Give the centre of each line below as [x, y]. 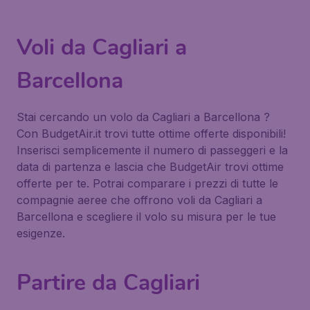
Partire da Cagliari [108, 283]
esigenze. [41, 233]
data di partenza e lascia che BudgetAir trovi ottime [150, 167]
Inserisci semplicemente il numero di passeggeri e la [152, 150]
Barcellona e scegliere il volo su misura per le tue [146, 217]
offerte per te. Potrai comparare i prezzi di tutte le [147, 183]
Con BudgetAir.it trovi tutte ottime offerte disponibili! [151, 134]
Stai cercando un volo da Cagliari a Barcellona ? [143, 117]
